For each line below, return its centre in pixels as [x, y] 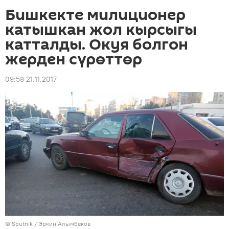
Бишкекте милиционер [95, 15]
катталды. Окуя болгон [97, 45]
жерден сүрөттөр [74, 60]
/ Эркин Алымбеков [62, 223]
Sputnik [22, 223]
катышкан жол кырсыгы [101, 30]
